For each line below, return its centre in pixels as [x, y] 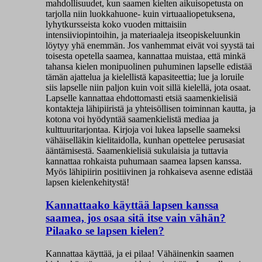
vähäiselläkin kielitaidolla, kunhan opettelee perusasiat [145, 140]
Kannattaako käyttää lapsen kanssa [132, 205]
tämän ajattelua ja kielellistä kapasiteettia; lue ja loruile [145, 77]
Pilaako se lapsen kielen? [105, 230]
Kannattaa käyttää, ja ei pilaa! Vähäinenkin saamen [140, 253]
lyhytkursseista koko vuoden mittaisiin [116, 25]
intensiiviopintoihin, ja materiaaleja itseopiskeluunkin [143, 35]
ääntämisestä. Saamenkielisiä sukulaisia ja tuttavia [137, 151]
